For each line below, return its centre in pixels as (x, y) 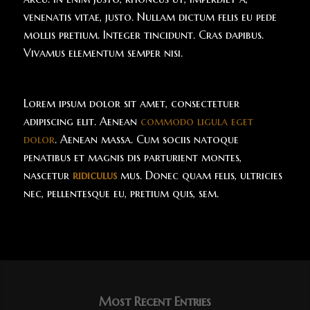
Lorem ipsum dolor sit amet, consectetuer (131, 103)
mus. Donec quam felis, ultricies (199, 175)
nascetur (48, 175)
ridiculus (94, 175)
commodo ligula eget (197, 121)
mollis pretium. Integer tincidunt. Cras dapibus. (143, 34)
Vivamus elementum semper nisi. (103, 52)
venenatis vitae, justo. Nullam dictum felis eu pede (150, 16)
